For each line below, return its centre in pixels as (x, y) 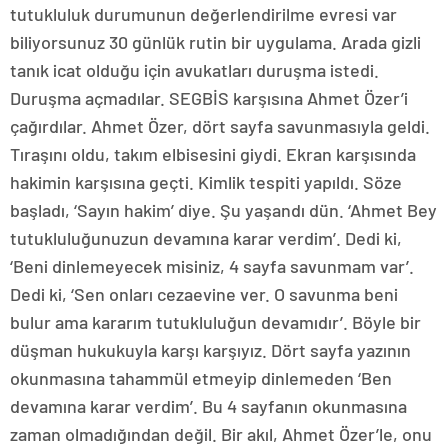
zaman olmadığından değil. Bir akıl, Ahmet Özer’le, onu (221, 434)
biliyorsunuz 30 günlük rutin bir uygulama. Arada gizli (215, 42)
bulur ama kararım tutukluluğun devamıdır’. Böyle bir (215, 322)
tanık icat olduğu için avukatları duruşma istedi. (194, 70)
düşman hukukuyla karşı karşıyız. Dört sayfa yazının (210, 350)
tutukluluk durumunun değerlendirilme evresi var (203, 14)
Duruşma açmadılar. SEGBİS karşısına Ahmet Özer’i (209, 98)
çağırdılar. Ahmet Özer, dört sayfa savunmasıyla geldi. (220, 126)
